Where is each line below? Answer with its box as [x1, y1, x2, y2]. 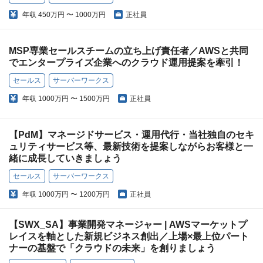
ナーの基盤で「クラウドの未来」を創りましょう [9, 243, 215, 254]
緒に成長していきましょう [9, 153, 122, 164]
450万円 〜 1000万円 [38, 11, 106, 19]
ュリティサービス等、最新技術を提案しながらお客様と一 [9, 141, 253, 152]
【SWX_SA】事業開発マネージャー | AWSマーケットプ [9, 220, 247, 230]
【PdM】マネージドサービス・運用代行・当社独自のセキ [9, 130, 254, 140]
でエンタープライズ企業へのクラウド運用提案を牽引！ [9, 58, 244, 68]
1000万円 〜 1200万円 [38, 190, 110, 199]
